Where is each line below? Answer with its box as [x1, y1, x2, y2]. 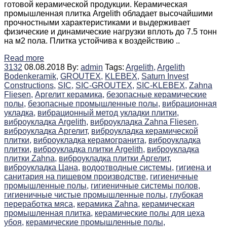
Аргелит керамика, [35, 90, 104, 99]
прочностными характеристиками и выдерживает [4, 18, 190, 27]
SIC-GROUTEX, [75, 81, 134, 90]
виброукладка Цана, [4, 163, 80, 172]
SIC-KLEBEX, [136, 81, 187, 90]
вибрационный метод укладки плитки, [37, 108, 179, 118]
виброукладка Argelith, [4, 118, 88, 127]
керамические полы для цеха [95, 209, 205, 218]
